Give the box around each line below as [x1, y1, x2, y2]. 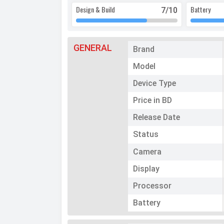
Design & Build [76, 4, 115, 15]
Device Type [133, 78, 176, 88]
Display [133, 164, 160, 174]
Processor [133, 181, 172, 191]
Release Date [133, 112, 180, 122]
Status [133, 129, 159, 139]
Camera [133, 147, 162, 157]
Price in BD [133, 95, 172, 105]
